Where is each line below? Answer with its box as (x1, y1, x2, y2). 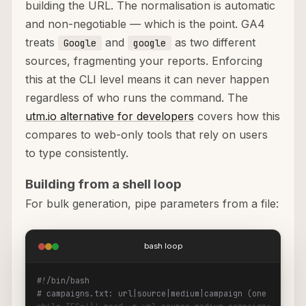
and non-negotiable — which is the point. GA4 (25, 17, 265, 31)
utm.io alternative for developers (25, 109, 194, 124)
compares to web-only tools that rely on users (25, 128, 268, 142)
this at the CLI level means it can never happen (25, 72, 269, 87)
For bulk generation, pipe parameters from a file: (25, 197, 279, 211)
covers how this (194, 109, 280, 124)
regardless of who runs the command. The (25, 91, 248, 105)
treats (25, 36, 58, 50)
